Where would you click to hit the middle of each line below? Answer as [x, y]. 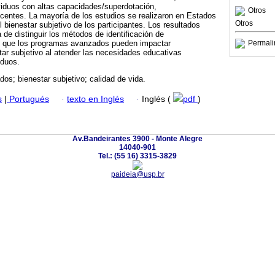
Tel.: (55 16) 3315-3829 [137, 156]
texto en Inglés [95, 99]
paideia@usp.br [137, 174]
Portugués [28, 99]
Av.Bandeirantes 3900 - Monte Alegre [137, 138]
